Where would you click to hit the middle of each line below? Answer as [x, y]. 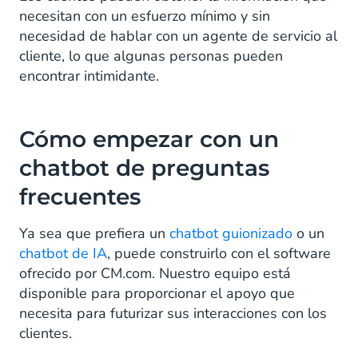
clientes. [46, 333]
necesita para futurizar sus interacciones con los [173, 313]
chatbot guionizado [231, 233]
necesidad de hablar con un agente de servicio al [178, 36]
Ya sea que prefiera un [94, 233]
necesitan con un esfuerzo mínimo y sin [145, 16]
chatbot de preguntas [144, 168]
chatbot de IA [63, 253]
